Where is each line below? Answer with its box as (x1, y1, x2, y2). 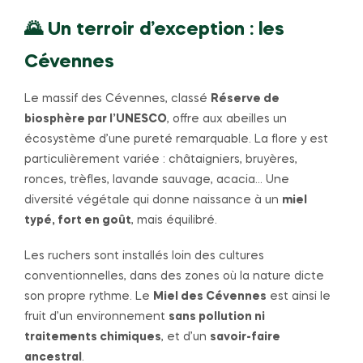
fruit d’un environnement (24, 311, 169, 323)
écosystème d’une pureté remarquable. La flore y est (24, 133, 328, 145)
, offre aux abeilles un (167, 113, 287, 125)
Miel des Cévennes (153, 291, 267, 303)
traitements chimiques (24, 331, 161, 344)
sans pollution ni (169, 311, 265, 323)
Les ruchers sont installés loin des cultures (24, 250, 264, 263)
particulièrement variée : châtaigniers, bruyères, (24, 153, 297, 165)
